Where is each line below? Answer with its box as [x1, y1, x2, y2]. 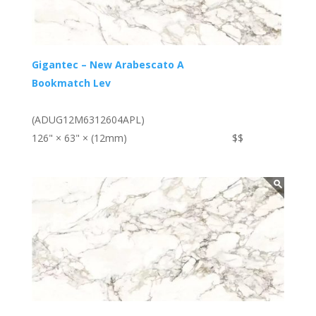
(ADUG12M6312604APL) [31, 113, 145, 127]
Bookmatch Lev [31, 76, 111, 90]
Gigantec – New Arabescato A [31, 58, 184, 72]
